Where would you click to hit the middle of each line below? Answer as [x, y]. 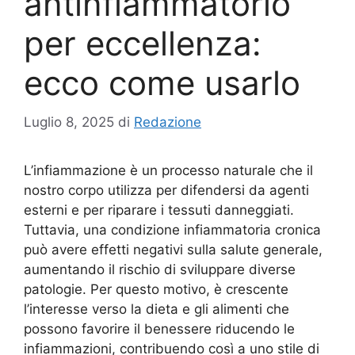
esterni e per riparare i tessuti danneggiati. [159, 210]
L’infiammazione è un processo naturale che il [168, 170]
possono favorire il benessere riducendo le [159, 328]
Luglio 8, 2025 [69, 122]
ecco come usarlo [162, 83]
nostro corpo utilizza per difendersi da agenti [166, 190]
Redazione [168, 122]
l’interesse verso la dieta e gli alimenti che [157, 309]
